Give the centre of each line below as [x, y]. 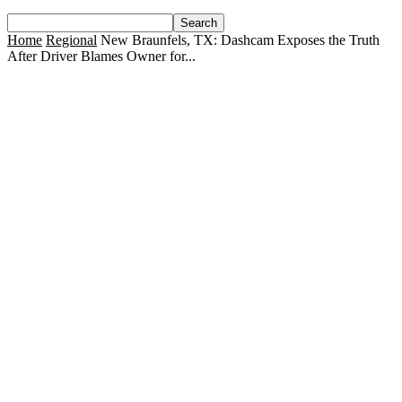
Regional [71, 40]
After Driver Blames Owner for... [101, 56]
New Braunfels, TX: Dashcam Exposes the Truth [240, 40]
